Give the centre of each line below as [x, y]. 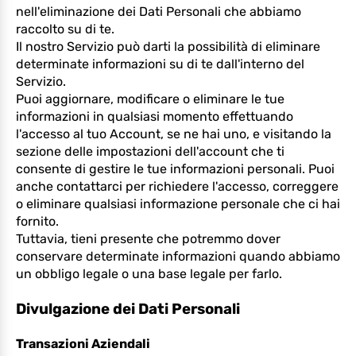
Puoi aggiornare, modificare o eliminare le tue [150, 99]
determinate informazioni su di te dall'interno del [160, 64]
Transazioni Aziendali [83, 344]
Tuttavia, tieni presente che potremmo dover [148, 239]
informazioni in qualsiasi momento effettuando [155, 116]
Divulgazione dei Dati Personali [128, 309]
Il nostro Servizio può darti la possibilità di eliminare [168, 46]
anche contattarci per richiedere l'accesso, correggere [177, 186]
